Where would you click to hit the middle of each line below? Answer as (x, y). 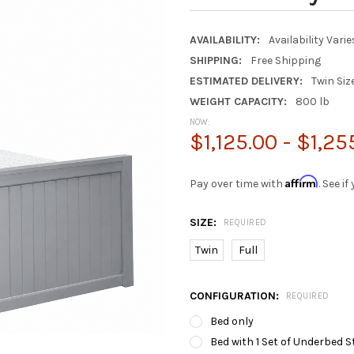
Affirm (302, 181)
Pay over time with (237, 183)
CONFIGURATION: (236, 296)
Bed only (232, 321)
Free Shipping (285, 60)
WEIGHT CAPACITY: (238, 101)
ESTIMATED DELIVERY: (246, 81)
